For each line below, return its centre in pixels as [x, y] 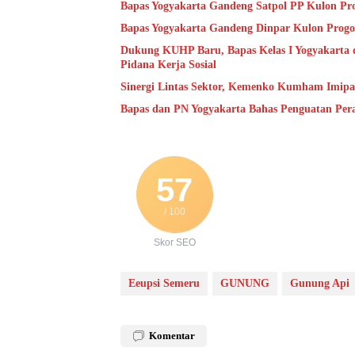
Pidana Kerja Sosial [168, 65]
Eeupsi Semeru [164, 284]
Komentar [172, 336]
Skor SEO [174, 243]
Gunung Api [320, 284]
